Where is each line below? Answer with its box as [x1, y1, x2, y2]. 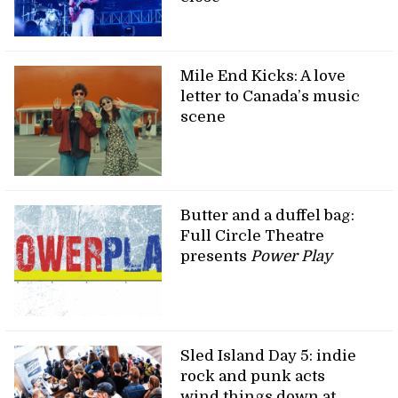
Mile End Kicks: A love [180, 67, 346, 84]
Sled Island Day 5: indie [180, 347, 357, 365]
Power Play [251, 248, 333, 266]
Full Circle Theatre [180, 227, 325, 245]
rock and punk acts [180, 368, 326, 386]
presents [180, 248, 251, 266]
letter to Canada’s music [180, 87, 361, 105]
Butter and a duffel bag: [180, 207, 355, 225]
